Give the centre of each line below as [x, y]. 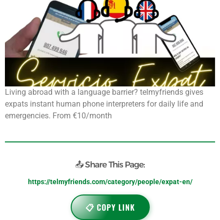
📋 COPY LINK [110, 207]
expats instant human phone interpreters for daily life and [104, 104]
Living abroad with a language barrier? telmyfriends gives [104, 92]
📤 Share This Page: [110, 164]
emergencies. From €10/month [58, 116]
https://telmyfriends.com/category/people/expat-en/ [110, 181]
